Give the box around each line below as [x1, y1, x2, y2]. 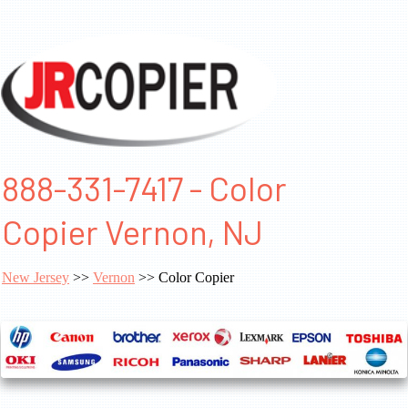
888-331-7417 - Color [2, 168, 287, 209]
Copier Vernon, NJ [2, 211, 263, 252]
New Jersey [2, 270, 69, 286]
